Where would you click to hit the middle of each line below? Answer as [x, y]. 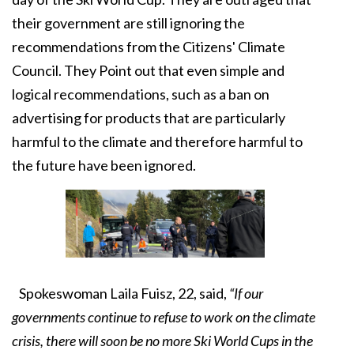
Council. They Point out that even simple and [148, 70]
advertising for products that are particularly [149, 118]
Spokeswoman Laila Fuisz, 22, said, [121, 293]
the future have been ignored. [104, 165]
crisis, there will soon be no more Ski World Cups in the [162, 340]
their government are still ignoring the [128, 23]
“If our [246, 293]
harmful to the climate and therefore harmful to [157, 141]
